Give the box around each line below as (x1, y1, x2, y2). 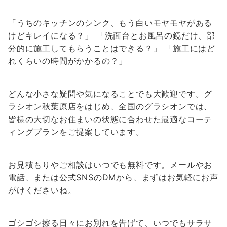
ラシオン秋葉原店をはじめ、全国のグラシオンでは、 (8, 101, 213, 111)
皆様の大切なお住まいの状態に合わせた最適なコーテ (8, 114, 213, 124)
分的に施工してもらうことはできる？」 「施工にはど (8, 43, 215, 53)
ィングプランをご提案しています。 (8, 127, 144, 137)
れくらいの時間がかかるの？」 (8, 56, 128, 66)
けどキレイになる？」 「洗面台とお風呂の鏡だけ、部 (8, 30, 215, 41)
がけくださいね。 (8, 185, 77, 195)
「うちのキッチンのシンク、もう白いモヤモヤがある (8, 18, 213, 28)
